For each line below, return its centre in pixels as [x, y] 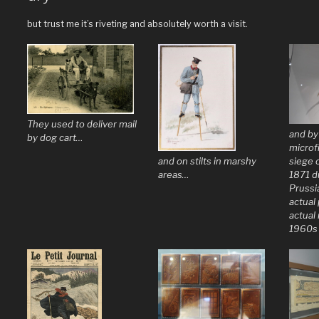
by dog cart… [55, 137]
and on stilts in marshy [207, 161]
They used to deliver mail [82, 124]
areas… [173, 174]
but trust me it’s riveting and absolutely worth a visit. [137, 23]
